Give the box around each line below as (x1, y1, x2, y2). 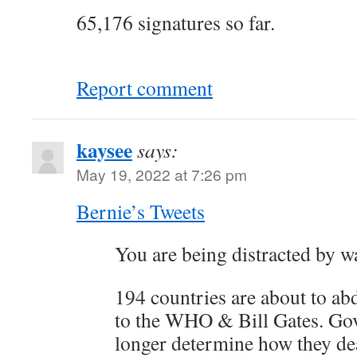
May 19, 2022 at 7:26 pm (76, 163, 247, 185)
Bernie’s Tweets (76, 198, 205, 225)
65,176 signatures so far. (76, 9, 275, 36)
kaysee (76, 135, 132, 165)
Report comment (76, 74, 213, 101)
